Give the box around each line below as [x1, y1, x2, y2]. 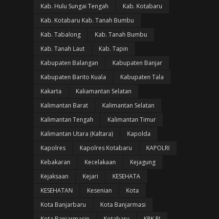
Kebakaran [40, 158, 70, 166]
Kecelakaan [84, 158, 116, 166]
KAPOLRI [146, 144, 170, 152]
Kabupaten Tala [120, 73, 164, 81]
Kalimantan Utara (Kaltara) [40, 130, 113, 138]
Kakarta [40, 87, 62, 95]
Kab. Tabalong [40, 30, 81, 39]
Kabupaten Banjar [112, 59, 162, 67]
